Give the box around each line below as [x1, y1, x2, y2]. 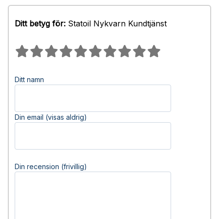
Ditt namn [15, 75, 44, 84]
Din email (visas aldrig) [15, 113, 87, 121]
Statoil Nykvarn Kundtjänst [66, 19, 167, 28]
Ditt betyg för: [15, 19, 66, 28]
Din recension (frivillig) [15, 162, 87, 171]
